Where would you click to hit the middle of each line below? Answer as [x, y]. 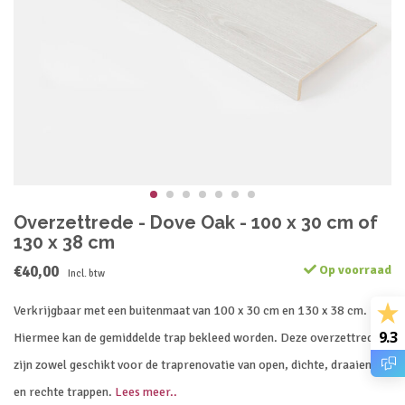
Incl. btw [86, 273]
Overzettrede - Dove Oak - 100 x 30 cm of [196, 222]
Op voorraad [354, 270]
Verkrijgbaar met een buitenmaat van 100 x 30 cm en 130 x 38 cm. [190, 311]
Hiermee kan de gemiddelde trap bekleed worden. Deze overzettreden [200, 338]
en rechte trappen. [64, 392]
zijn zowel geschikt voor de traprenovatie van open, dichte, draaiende [199, 365]
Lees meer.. [146, 392]
